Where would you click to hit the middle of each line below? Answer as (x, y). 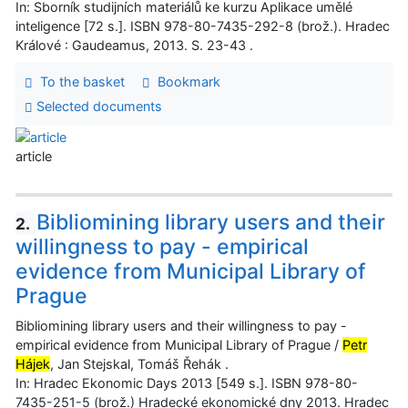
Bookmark (185, 81)
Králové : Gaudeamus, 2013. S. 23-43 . (134, 45)
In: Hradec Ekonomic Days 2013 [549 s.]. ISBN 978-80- (187, 383)
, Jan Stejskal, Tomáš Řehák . (139, 364)
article (34, 156)
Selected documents (97, 107)
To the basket (78, 81)
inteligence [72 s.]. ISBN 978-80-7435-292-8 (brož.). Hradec (203, 25)
